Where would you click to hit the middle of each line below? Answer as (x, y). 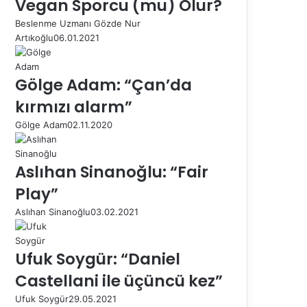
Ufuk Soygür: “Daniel (98, 259)
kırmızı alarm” (74, 107)
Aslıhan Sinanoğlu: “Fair (112, 172)
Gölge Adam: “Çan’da (103, 85)
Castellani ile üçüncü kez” (119, 281)
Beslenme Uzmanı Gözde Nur (78, 23)
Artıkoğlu (34, 37)
